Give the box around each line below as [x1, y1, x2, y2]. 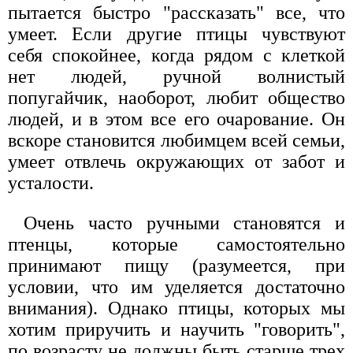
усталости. [8, 173, 94, 194]
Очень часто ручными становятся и [24, 213, 345, 234]
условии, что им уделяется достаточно [8, 277, 345, 298]
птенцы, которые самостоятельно [8, 234, 345, 255]
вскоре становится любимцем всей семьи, [8, 130, 345, 151]
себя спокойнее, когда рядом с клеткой [8, 45, 345, 66]
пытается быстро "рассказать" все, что [8, 2, 345, 24]
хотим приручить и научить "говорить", [8, 319, 345, 340]
